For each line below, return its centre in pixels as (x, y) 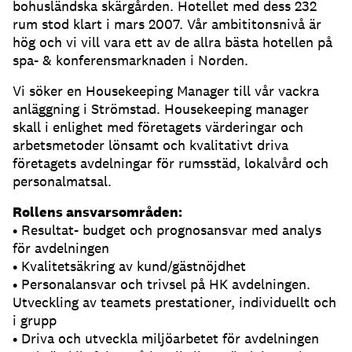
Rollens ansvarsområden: (97, 212)
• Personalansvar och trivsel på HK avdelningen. (161, 284)
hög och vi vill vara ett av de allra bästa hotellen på (172, 42)
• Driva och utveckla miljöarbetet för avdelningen (166, 339)
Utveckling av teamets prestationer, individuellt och (174, 302)
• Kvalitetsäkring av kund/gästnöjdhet (129, 266)
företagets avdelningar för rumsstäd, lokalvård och (170, 163)
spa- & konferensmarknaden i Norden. (130, 60)
